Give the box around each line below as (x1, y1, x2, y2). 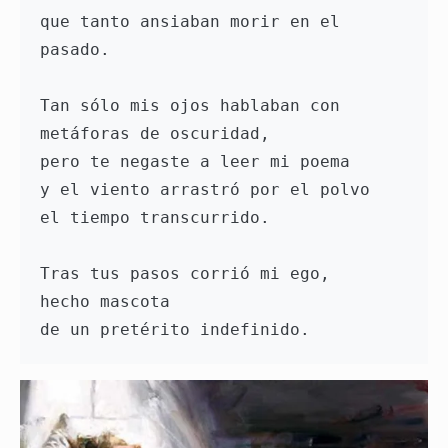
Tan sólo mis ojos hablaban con (40, 96, 340, 116)
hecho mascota (40, 292, 180, 312)
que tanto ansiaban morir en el (40, 12, 340, 32)
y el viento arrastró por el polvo (40, 180, 380, 200)
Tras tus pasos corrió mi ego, (40, 264, 340, 284)
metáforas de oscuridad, (40, 124, 280, 144)
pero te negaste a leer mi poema (40, 152, 360, 172)
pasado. (40, 40, 120, 60)
